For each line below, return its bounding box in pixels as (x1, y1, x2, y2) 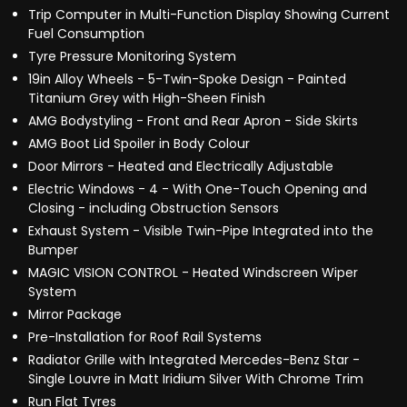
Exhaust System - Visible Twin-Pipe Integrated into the (28, 222, 373, 241)
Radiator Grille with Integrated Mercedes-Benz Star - (28, 351, 360, 370)
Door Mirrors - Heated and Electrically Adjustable (28, 157, 333, 176)
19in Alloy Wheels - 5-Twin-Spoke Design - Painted (28, 70, 346, 89)
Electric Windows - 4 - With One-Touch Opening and (28, 180, 367, 199)
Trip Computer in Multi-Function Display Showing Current (28, 5, 390, 25)
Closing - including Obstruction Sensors (28, 199, 279, 218)
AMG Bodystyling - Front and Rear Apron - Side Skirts (28, 112, 358, 131)
